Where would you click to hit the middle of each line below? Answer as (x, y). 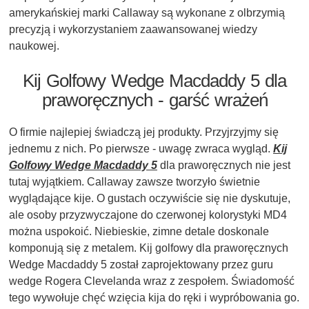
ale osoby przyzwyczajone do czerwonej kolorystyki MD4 (148, 215)
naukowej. (34, 46)
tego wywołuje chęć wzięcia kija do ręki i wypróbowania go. (154, 298)
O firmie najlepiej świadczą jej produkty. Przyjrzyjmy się (144, 132)
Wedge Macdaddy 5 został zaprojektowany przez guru (141, 265)
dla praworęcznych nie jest (224, 166)
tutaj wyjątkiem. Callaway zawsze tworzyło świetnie (134, 182)
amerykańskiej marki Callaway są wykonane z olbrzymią (147, 13)
